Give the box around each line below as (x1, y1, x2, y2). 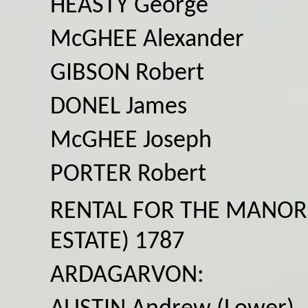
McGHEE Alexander (50, 27, 244, 52)
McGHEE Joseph (50, 128, 212, 153)
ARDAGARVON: (50, 263, 204, 288)
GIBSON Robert (50, 60, 204, 86)
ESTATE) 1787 (50, 229, 184, 254)
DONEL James (50, 94, 187, 120)
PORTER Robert (50, 162, 206, 187)
